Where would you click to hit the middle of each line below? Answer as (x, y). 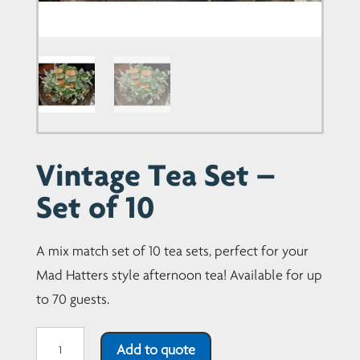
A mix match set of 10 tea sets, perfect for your (172, 250)
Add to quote (155, 350)
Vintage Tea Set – (155, 174)
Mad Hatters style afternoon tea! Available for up (179, 274)
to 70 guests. (72, 299)
